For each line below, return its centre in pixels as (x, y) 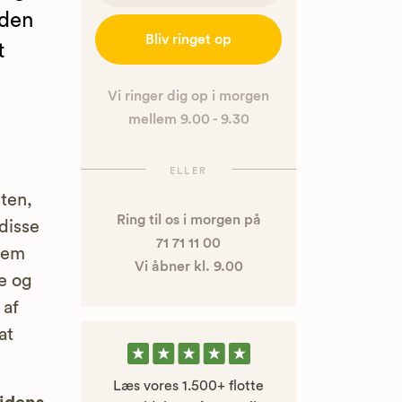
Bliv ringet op (188, 40)
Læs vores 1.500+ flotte (188, 386)
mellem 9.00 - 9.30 (188, 120)
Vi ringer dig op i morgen (188, 96)
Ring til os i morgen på (188, 220)
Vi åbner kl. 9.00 (188, 267)
